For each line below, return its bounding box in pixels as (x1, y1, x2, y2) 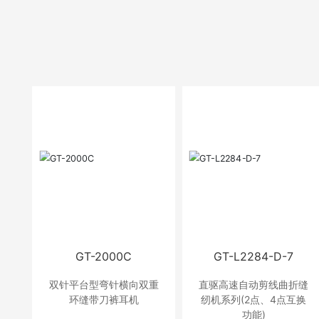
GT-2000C (75, 249, 132, 263)
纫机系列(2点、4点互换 (201, 293, 307, 305)
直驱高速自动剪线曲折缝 (199, 278, 309, 291)
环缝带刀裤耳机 (68, 293, 139, 305)
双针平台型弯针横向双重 (48, 278, 159, 291)
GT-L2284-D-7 (214, 249, 294, 263)
